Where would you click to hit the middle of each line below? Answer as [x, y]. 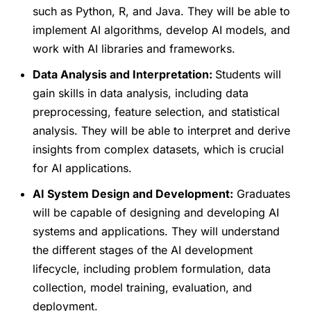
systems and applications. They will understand [157, 231]
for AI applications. [83, 168]
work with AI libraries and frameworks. [134, 48]
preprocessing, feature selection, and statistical [157, 111]
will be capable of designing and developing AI [156, 212]
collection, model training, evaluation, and [143, 287]
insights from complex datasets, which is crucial [159, 149]
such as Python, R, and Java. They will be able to [162, 11]
